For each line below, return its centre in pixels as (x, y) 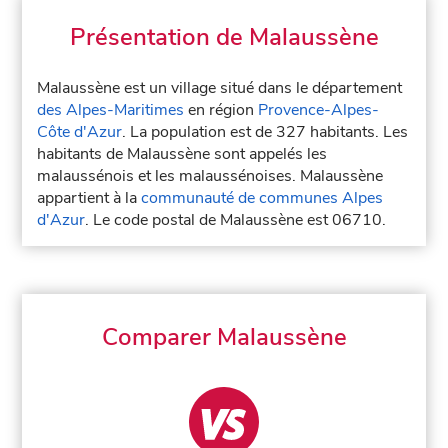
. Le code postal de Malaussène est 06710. (236, 220)
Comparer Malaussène (224, 337)
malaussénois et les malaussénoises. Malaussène (210, 176)
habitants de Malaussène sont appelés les (182, 154)
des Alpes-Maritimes (111, 110)
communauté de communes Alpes (262, 198)
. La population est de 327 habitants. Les (265, 132)
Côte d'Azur (80, 132)
